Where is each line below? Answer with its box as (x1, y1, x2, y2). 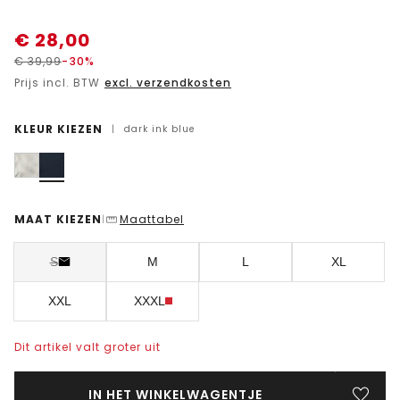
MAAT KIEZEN (14, 211, 102, 227)
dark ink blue (124, 121, 195, 136)
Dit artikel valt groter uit (14, 338, 161, 354)
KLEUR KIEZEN (14, 121, 103, 137)
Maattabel (120, 211, 184, 227)
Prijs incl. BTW (14, 74, 104, 90)
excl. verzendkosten (104, 74, 231, 90)
